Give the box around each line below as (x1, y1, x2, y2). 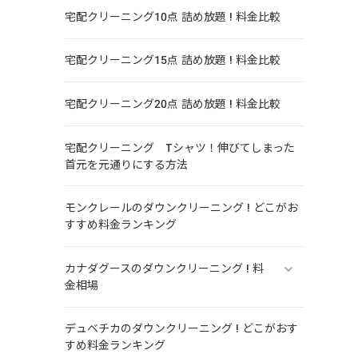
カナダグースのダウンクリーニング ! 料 (64, 260, 264, 276)
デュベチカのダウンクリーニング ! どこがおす (64, 320, 298, 337)
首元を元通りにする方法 (64, 156, 188, 173)
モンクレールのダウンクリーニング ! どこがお (64, 200, 298, 217)
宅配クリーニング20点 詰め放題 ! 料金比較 (64, 95, 280, 112)
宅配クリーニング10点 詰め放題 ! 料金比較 (64, 8, 280, 25)
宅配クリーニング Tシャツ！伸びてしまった (64, 139, 295, 156)
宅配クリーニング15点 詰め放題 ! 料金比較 (64, 52, 280, 69)
